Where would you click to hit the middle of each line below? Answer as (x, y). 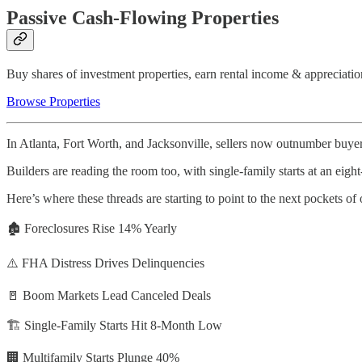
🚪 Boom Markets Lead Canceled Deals (109, 296)
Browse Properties (53, 102)
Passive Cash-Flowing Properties (143, 18)
